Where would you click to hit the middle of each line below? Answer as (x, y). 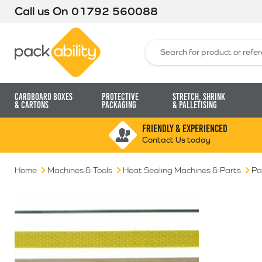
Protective (120, 97)
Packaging (119, 105)
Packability (121, 32)
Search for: (166, 44)
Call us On (43, 11)
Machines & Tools (80, 170)
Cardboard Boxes (44, 97)
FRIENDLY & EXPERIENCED (185, 129)
